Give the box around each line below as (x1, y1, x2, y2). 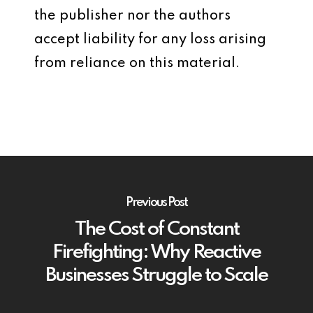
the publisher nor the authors (34, 9, 231, 23)
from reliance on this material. (34, 57, 240, 71)
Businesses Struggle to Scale (45, 265, 268, 286)
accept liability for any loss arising (34, 33, 266, 47)
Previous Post (126, 196, 187, 209)
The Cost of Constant (74, 219, 239, 240)
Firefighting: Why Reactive (52, 242, 261, 263)
